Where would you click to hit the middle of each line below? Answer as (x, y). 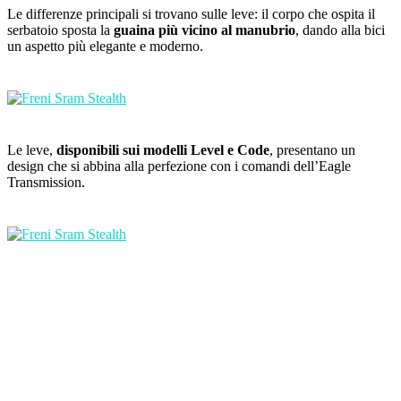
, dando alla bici (340, 30)
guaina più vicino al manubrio (205, 30)
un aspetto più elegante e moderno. (105, 47)
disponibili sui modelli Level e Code (163, 150)
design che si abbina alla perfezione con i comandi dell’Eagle (179, 166)
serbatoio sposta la (60, 30)
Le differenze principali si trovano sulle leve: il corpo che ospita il (191, 14)
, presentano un (312, 150)
